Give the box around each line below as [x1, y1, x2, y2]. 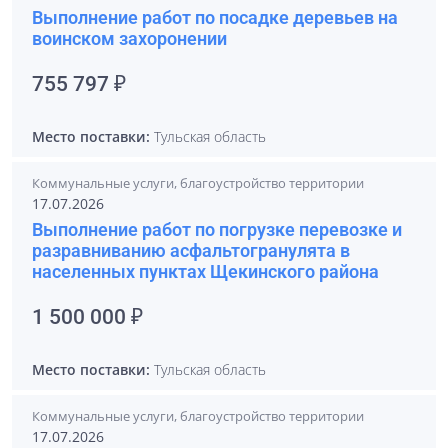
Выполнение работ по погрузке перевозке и [32, 219, 402, 240]
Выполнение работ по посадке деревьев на [32, 7, 398, 28]
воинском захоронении [32, 28, 227, 49]
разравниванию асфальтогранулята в [32, 240, 350, 261]
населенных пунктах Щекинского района [32, 261, 379, 282]
